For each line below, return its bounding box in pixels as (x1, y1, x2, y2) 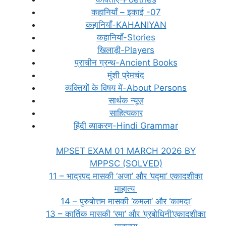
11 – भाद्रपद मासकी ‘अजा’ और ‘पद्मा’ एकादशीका (49, 171, 203, 181)
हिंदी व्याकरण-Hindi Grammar (74, 120, 178, 131)
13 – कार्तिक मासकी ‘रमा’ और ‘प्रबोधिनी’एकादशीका (46, 209, 206, 219)
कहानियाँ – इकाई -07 (91, 7, 161, 17)
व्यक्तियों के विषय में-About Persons (65, 82, 187, 93)
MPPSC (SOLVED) (89, 158, 162, 168)
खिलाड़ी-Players (97, 44, 154, 55)
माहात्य (115, 184, 137, 194)
